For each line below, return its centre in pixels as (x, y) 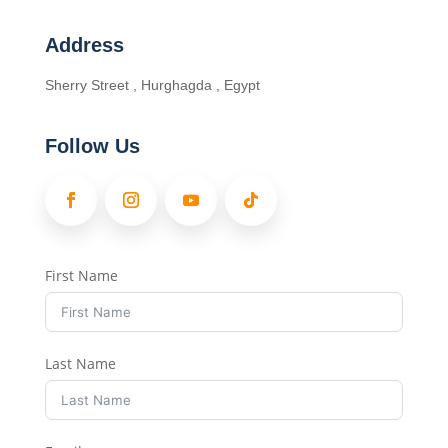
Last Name (80, 363)
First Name (81, 275)
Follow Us (92, 145)
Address (84, 44)
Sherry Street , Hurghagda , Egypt (152, 84)
